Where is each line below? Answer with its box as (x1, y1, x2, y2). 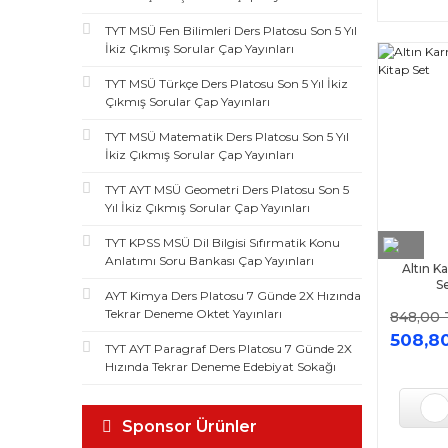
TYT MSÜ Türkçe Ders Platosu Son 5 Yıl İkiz (105, 76, 348, 91)
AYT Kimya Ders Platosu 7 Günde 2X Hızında (105, 288, 361, 303)
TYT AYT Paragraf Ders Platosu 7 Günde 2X (105, 341, 352, 356)
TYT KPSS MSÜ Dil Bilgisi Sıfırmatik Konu (105, 235, 340, 250)
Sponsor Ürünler (122, 417, 257, 436)
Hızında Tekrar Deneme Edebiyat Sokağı (105, 359, 336, 374)
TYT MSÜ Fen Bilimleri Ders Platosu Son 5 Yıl (105, 23, 357, 38)
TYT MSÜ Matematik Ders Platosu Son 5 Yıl (105, 129, 349, 144)
